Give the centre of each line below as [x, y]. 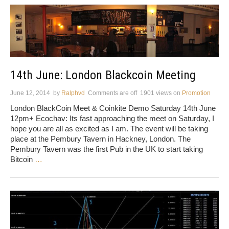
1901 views [156, 93]
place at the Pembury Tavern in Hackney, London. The [100, 139]
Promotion [196, 93]
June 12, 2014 [30, 93]
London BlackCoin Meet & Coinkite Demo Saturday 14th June [113, 108]
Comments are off [112, 93]
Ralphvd [73, 93]
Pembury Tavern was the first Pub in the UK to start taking [107, 149]
